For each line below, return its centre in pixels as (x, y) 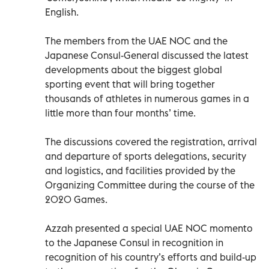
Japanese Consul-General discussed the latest (147, 55)
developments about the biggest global (134, 69)
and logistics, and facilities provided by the (140, 170)
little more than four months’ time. (120, 113)
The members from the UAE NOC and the (136, 41)
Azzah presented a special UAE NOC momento (149, 228)
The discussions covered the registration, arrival (151, 141)
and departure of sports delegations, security (146, 156)
